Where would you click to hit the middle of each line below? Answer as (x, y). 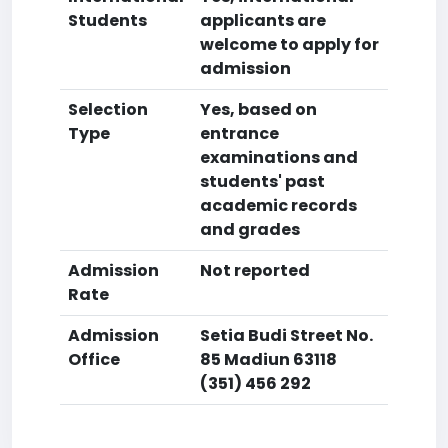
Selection (108, 109)
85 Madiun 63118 (268, 359)
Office (94, 359)
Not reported (255, 270)
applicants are (263, 20)
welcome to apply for (289, 44)
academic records (278, 205)
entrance (239, 133)
